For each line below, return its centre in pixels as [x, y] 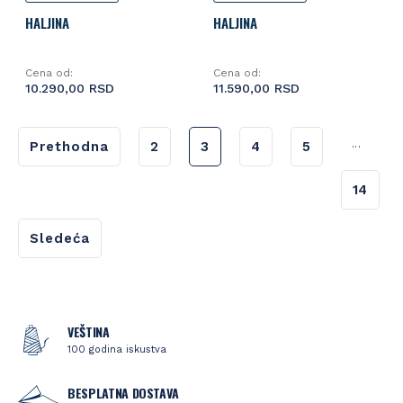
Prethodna [69, 147]
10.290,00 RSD [69, 88]
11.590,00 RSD [256, 88]
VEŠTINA [89, 331]
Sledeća [60, 238]
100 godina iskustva [117, 349]
